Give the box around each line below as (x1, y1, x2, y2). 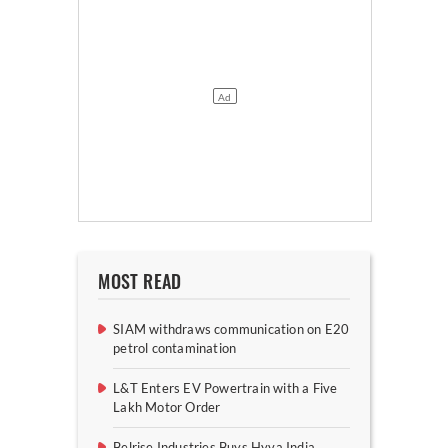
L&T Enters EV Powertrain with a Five (113, 380, 338, 397)
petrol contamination (113, 340, 237, 357)
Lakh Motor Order (113, 399, 221, 416)
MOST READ (98, 270, 182, 295)
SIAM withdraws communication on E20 (113, 321, 350, 338)
